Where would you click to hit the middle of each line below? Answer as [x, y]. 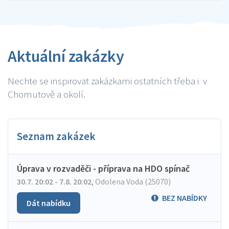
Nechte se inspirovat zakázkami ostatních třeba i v [107, 81]
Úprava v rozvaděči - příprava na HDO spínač [103, 168]
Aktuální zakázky [66, 56]
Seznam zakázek [56, 136]
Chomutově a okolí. [47, 94]
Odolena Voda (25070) [132, 181]
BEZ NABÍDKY [185, 198]
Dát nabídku [49, 203]
